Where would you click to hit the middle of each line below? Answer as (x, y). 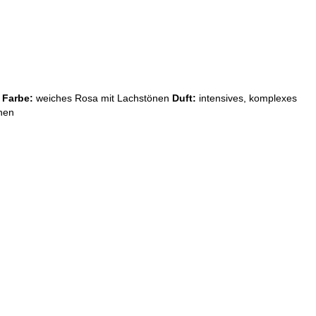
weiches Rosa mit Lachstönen (104, 98)
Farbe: (19, 98)
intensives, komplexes (248, 98)
